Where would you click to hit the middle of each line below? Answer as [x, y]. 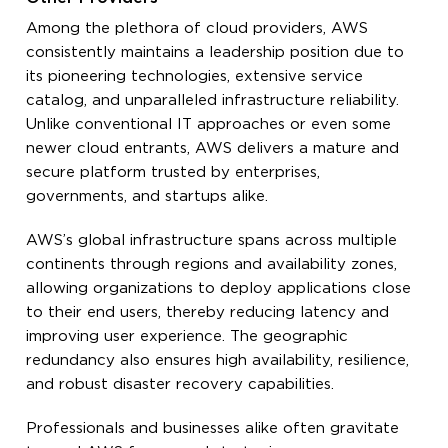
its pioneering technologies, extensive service [195, 76]
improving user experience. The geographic [187, 336]
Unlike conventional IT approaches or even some [209, 124]
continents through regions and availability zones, [212, 264]
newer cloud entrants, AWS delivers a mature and [213, 148]
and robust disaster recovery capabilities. [180, 384]
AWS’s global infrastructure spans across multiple [212, 240]
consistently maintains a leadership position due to [215, 52]
